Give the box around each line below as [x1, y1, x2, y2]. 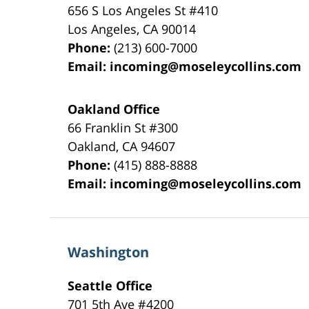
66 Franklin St [68, 119, 150, 136]
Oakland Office [68, 100, 161, 117]
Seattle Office [68, 277, 153, 294]
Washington [68, 242, 150, 261]
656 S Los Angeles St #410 [68, 1, 219, 19]
